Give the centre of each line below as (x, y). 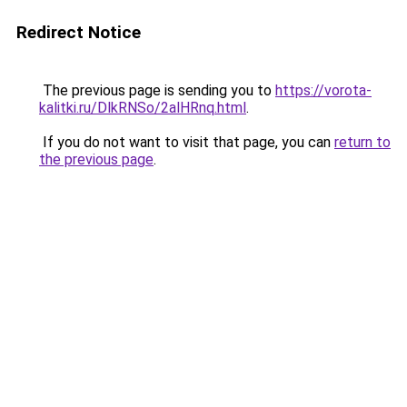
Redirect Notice (79, 32)
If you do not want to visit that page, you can (187, 142)
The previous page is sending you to (157, 90)
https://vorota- (323, 90)
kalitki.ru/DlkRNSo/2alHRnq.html (143, 108)
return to (362, 142)
